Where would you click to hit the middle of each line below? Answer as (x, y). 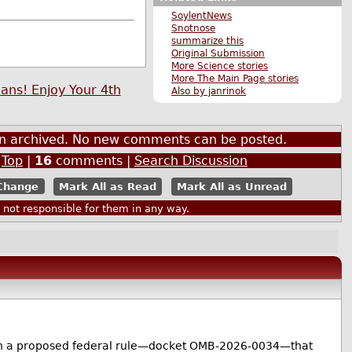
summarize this (208, 40)
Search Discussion (191, 161)
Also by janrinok (209, 91)
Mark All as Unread (231, 186)
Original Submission (218, 53)
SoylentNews (202, 15)
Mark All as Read (108, 186)
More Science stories (220, 66)
